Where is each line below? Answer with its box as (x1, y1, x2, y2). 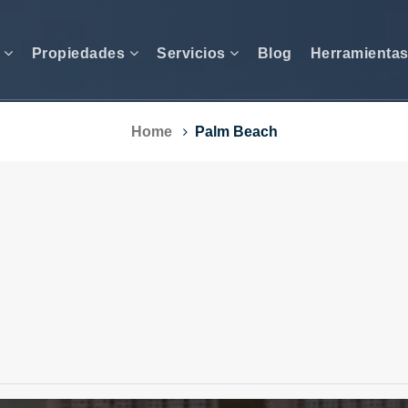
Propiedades (31, 45, 129, 61)
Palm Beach (194, 123, 278, 139)
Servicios (157, 45, 229, 61)
